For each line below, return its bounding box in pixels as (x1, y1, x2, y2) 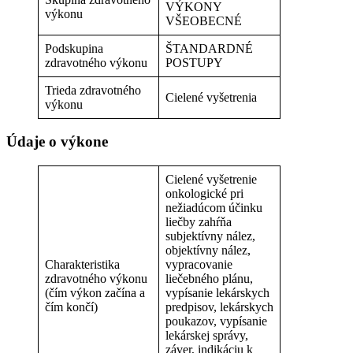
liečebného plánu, (165, 272, 253, 286)
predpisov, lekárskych (165, 300, 273, 314)
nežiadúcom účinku (165, 201, 262, 215)
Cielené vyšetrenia (165, 90, 257, 104)
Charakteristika (45, 258, 120, 272)
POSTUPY (165, 55, 223, 69)
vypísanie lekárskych (165, 286, 269, 300)
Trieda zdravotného (45, 83, 141, 97)
